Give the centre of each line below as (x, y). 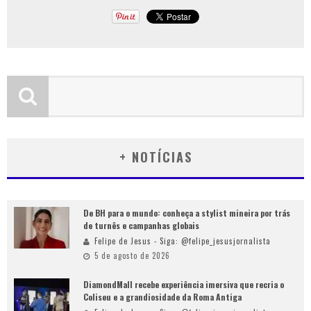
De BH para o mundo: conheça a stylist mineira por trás (187, 213)
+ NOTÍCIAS (155, 157)
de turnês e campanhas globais (141, 226)
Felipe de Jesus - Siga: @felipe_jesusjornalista (183, 241)
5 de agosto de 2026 (132, 256)
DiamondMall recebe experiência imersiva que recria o (184, 285)
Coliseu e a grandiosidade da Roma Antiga (162, 297)
